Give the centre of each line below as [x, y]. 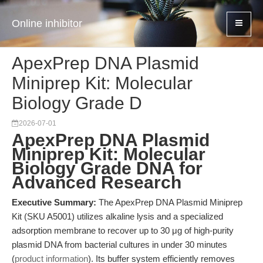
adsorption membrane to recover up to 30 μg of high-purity [123, 230]
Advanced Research [97, 182]
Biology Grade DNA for [107, 168]
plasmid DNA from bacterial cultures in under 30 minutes [119, 245]
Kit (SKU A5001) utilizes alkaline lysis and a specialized [117, 216]
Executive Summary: [54, 202]
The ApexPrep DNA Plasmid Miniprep [169, 202]
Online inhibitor [47, 23]
